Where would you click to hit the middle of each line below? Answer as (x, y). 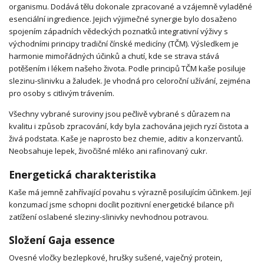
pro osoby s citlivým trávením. (62, 93)
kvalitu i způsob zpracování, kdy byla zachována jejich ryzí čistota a (129, 126)
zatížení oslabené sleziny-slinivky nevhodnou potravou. (109, 217)
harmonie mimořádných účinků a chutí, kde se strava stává (114, 56)
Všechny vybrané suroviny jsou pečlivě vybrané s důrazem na (120, 114)
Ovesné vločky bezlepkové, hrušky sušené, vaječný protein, (115, 257)
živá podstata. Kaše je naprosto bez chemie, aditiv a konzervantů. (126, 139)
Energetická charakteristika (82, 174)
